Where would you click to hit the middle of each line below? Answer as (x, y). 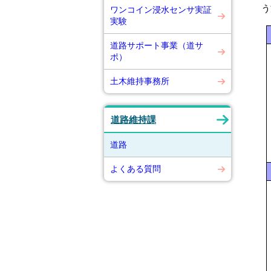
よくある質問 (135, 169)
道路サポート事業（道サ (157, 45)
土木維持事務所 (140, 81)
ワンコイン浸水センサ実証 (161, 10)
